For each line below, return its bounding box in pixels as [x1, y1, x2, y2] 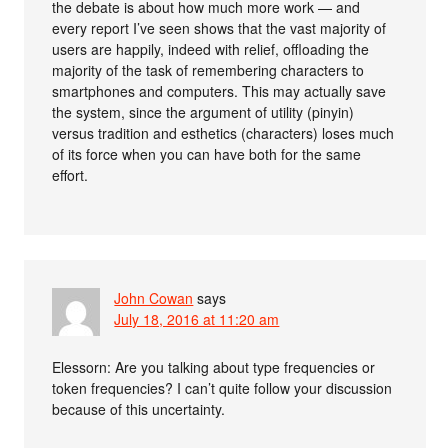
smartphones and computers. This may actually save [52, 81, 387, 101]
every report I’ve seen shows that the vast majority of [52, 18, 387, 38]
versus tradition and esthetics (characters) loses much [52, 123, 395, 143]
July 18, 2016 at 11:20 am [114, 309, 280, 329]
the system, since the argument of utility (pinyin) [52, 102, 355, 122]
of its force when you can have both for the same [52, 144, 362, 164]
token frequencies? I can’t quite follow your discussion [52, 378, 393, 398]
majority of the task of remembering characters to [52, 60, 365, 80]
